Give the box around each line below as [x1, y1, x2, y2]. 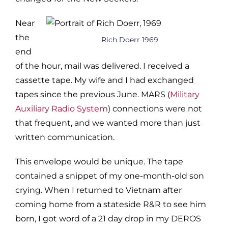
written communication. [15, 132, 115, 142]
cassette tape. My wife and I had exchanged [15, 75, 194, 85]
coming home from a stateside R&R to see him [15, 199, 206, 209]
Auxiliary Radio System [15, 103, 108, 113]
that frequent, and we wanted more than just [15, 118, 201, 128]
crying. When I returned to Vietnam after [15, 185, 182, 195]
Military [170, 89, 199, 99]
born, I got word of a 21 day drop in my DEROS [15, 213, 201, 223]
